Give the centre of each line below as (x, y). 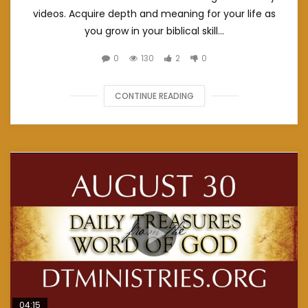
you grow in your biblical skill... (154, 31)
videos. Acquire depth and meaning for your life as (154, 14)
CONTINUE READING (154, 96)
